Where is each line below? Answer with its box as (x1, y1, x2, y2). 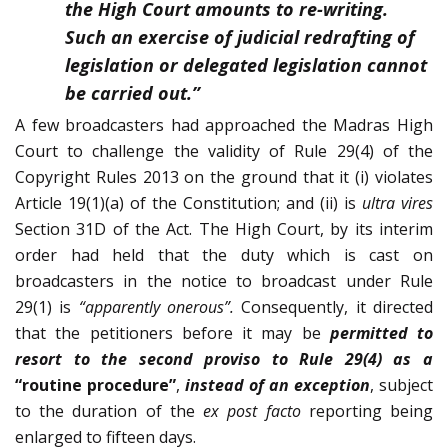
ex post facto (203, 400, 301, 423)
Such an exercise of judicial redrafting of (65, 25, 415, 50)
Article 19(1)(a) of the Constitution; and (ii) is (15, 192, 362, 215)
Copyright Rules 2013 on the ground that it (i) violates (15, 166, 433, 189)
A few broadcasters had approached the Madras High (15, 114, 433, 137)
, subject (370, 374, 433, 397)
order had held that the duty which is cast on (15, 244, 433, 267)
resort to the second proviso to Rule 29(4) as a (15, 348, 433, 371)
